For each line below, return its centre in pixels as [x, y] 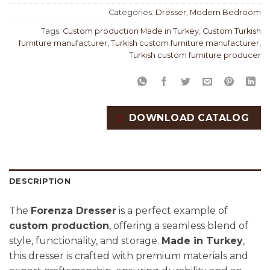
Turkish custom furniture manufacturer [185, 43]
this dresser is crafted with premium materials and [129, 256]
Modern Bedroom [225, 12]
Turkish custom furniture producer [195, 55]
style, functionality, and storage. [85, 240]
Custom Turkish [232, 31]
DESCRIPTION [40, 181]
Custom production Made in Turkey [131, 31]
